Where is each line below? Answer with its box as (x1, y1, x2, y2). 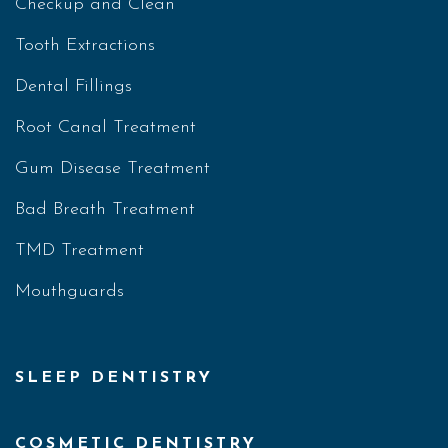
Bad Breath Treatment (15, 200, 195, 220)
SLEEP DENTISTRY (15, 370, 213, 387)
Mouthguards (15, 282, 124, 302)
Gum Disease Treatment (15, 159, 210, 179)
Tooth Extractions (15, 36, 155, 56)
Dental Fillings (15, 77, 132, 97)
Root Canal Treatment (15, 118, 196, 138)
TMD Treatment (15, 241, 144, 261)
